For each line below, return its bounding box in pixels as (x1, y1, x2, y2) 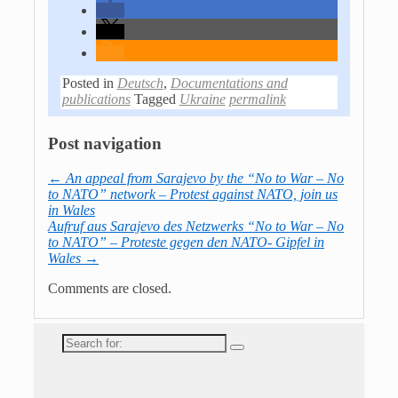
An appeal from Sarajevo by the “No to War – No (62, 170, 344, 186)
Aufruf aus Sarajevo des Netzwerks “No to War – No (48, 218, 344, 234)
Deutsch (116, 75, 163, 91)
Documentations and (170, 75, 288, 91)
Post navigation (48, 133, 162, 153)
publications (61, 91, 131, 107)
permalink (228, 91, 286, 107)
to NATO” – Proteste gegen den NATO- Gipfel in (48, 234, 324, 250)
